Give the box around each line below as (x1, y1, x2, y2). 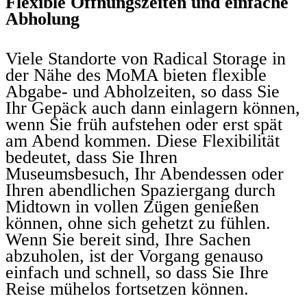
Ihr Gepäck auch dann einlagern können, (5, 98, 300, 119)
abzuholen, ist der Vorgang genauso (5, 246, 263, 267)
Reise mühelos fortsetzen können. (5, 279, 249, 299)
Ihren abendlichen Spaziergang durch (5, 180, 275, 201)
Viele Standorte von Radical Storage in (5, 49, 286, 69)
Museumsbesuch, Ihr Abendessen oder (5, 164, 284, 184)
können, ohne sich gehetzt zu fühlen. (5, 213, 271, 234)
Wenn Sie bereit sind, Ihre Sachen (5, 230, 251, 250)
